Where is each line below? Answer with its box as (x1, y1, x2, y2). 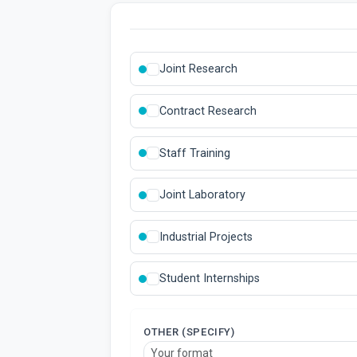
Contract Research (159, 104, 257, 118)
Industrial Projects (159, 229, 253, 244)
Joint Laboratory (159, 188, 245, 202)
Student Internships (159, 272, 260, 286)
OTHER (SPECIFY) (143, 326, 235, 339)
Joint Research (159, 62, 237, 76)
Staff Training (159, 146, 230, 160)
